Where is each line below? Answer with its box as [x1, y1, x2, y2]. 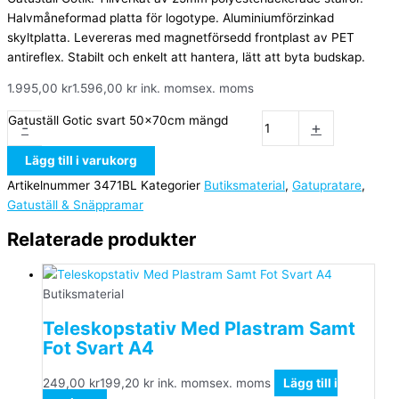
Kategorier [141, 178, 200, 192]
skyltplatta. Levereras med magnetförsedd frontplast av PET [7, 29, 354, 45]
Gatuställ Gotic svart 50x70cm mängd [8, 113, 228, 127]
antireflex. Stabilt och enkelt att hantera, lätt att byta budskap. [7, 49, 365, 64]
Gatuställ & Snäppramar [7, 198, 143, 212]
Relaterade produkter [7, 228, 196, 251]
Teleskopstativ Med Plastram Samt [43, 317, 355, 340]
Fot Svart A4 [43, 337, 154, 360]
